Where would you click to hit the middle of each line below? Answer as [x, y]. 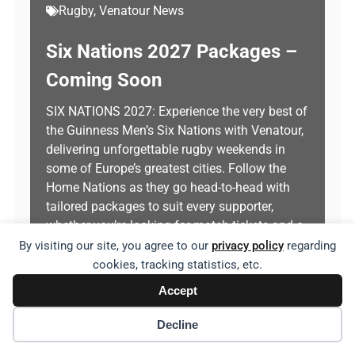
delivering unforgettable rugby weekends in [166, 149]
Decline [177, 324]
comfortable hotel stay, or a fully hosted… [161, 244]
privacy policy [248, 246]
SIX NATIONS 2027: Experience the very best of [177, 111]
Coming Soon [104, 80]
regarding [310, 246]
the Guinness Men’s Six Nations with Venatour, [175, 130]
